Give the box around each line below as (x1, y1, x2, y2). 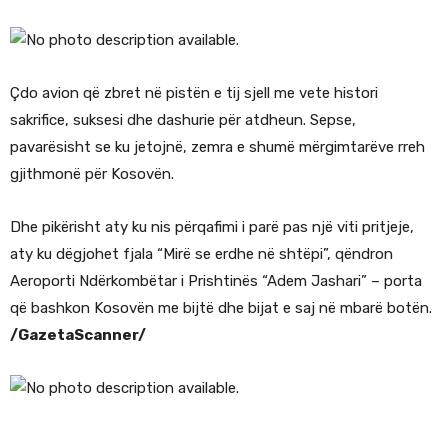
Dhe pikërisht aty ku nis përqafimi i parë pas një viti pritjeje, (10, 218, 414, 237)
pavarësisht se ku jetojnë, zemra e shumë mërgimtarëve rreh (10, 138, 425, 157)
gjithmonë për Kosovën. (10, 165, 174, 184)
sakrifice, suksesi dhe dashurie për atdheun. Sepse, (10, 111, 356, 130)
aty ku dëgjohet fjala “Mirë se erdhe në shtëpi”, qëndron (10, 245, 393, 264)
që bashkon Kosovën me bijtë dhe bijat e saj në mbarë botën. (10, 299, 432, 318)
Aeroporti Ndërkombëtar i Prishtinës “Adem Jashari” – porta (10, 272, 422, 291)
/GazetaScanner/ (10, 326, 146, 345)
